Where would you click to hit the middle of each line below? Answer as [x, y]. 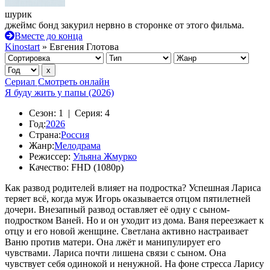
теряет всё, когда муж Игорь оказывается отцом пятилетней [128, 199]
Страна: [45, 135]
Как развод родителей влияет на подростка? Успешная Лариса [133, 188]
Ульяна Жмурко [105, 156]
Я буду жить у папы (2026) [59, 93]
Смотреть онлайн [74, 82]
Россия [75, 135]
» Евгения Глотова [79, 47]
